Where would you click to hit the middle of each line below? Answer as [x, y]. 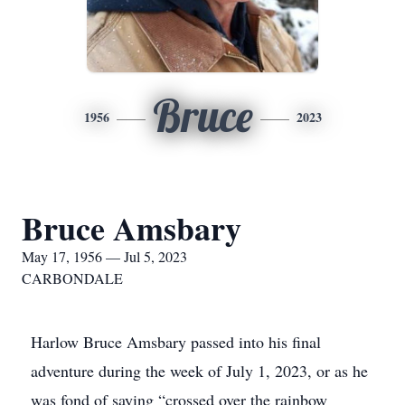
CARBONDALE [72, 278]
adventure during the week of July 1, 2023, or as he [199, 371]
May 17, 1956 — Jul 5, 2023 [104, 256]
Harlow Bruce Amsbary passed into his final [176, 342]
